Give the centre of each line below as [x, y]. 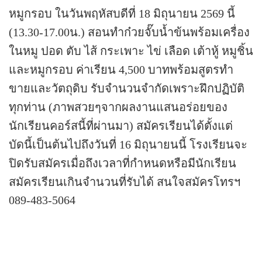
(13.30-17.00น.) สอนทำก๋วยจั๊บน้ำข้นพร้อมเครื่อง [129, 32]
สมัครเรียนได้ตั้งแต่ [185, 125]
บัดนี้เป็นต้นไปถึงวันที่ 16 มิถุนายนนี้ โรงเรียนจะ [128, 144]
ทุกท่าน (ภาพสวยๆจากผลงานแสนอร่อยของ [118, 107]
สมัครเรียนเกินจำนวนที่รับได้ [81, 182]
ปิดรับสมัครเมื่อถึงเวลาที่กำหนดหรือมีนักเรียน [123, 163]
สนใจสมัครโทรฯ [197, 182]
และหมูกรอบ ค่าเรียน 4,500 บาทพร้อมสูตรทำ [121, 69]
